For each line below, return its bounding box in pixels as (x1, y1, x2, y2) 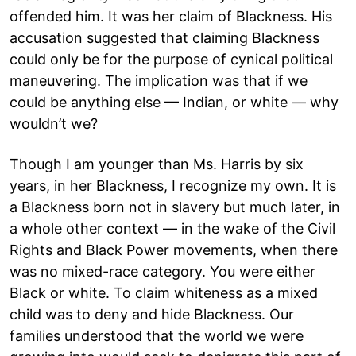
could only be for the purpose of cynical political (10, 50, 333, 68)
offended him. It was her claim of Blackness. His (10, 7, 332, 25)
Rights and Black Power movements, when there (10, 241, 338, 258)
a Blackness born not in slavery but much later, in (10, 198, 340, 215)
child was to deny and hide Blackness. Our (10, 305, 294, 323)
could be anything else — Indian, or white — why (10, 93, 339, 110)
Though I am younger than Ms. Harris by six (10, 155, 304, 172)
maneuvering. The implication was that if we (10, 72, 308, 89)
